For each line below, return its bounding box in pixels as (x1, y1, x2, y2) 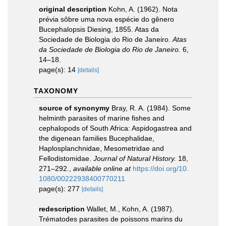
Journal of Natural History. (93, 154, 176, 162)
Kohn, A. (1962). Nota (108, 5, 178, 13)
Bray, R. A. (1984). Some (111, 104, 191, 112)
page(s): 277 (39, 185, 82, 193)
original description (39, 5, 106, 13)
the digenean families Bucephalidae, (39, 134, 154, 142)
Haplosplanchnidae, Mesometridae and (39, 144, 164, 152)
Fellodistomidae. (39, 154, 93, 162)
